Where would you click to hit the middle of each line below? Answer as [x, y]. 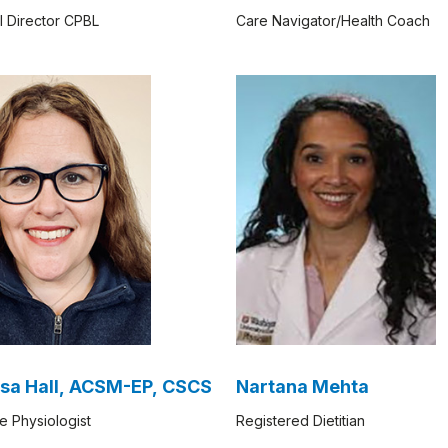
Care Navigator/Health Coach [333, 20]
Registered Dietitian [300, 420]
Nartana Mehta [302, 387]
